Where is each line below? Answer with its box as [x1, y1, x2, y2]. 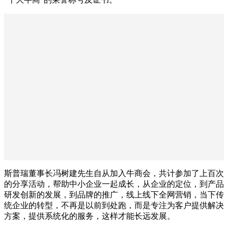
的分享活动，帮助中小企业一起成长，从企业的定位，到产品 [4, 179, 224, 188]
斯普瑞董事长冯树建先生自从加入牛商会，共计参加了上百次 [4, 168, 224, 178]
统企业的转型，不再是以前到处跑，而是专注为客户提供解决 [4, 201, 224, 210]
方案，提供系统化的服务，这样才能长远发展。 [4, 211, 175, 220]
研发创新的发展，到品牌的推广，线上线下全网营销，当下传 [4, 190, 224, 199]
